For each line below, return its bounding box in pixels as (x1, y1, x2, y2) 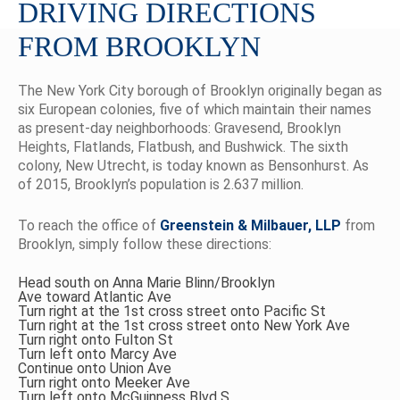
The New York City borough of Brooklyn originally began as (18, 82, 382, 99)
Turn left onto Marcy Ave (18, 346, 177, 362)
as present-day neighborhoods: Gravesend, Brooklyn (18, 120, 341, 137)
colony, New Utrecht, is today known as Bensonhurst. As (18, 157, 369, 174)
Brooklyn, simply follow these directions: (18, 236, 271, 253)
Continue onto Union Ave (18, 360, 171, 377)
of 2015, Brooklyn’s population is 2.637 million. (18, 176, 304, 193)
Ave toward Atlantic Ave (18, 288, 171, 305)
